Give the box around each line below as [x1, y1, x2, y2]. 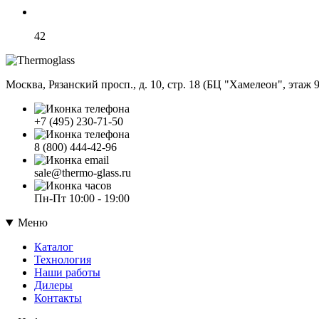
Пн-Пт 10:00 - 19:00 [34, 192, 130, 205]
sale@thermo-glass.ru [34, 167, 131, 179]
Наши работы [34, 266, 100, 279]
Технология [34, 253, 91, 266]
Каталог [34, 241, 73, 253]
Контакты [34, 292, 82, 305]
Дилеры [34, 279, 73, 292]
